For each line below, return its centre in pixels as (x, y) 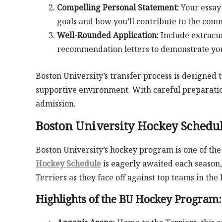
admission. (56, 104)
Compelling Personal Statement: (118, 8)
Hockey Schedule (68, 164)
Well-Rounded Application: (108, 35)
